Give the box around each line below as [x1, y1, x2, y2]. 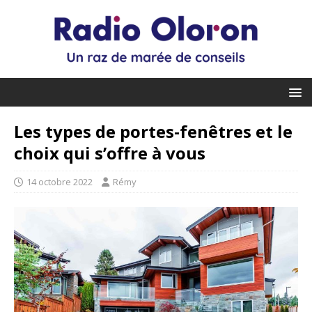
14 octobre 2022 [26, 175, 93, 188]
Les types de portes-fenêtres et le [14, 119, 292, 143]
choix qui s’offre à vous [14, 141, 205, 164]
